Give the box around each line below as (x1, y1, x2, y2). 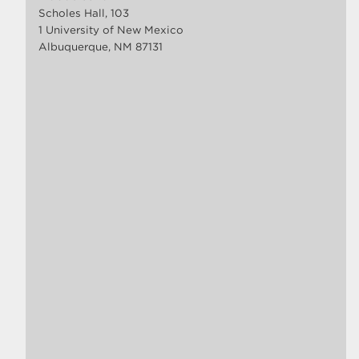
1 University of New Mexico (38, 22, 184, 36)
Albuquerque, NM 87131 (38, 39, 163, 53)
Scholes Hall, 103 (38, 6, 129, 19)
